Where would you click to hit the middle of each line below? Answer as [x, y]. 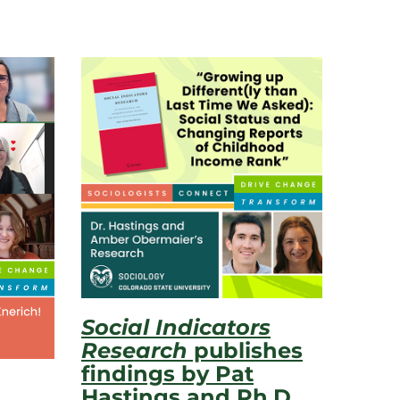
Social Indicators [176, 327]
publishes [245, 350]
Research [134, 350]
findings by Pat [167, 374]
